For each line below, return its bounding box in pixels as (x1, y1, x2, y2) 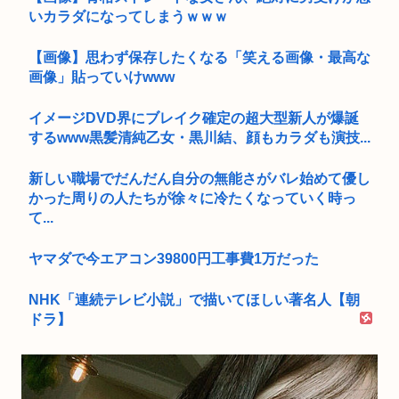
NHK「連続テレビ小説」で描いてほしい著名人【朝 (28, 291, 360, 307)
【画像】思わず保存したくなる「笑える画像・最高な (28, 49, 370, 65)
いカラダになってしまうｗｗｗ (28, 8, 228, 24)
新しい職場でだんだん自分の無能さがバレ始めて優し (28, 170, 370, 186)
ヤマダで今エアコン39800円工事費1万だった (28, 250, 319, 266)
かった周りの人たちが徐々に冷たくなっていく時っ (28, 190, 356, 206)
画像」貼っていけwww (28, 69, 175, 85)
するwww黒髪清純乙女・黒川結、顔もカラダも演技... (28, 129, 370, 145)
